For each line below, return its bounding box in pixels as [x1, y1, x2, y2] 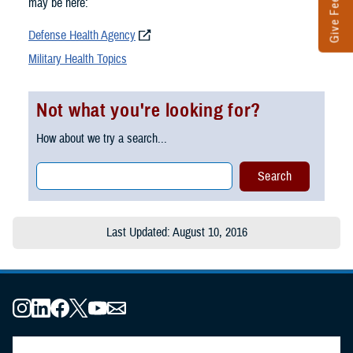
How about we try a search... [36, 130, 167, 147]
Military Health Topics [28, 51, 127, 68]
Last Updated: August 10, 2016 [106, 225, 247, 241]
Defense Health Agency [28, 28, 136, 44]
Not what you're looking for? [36, 98, 262, 123]
